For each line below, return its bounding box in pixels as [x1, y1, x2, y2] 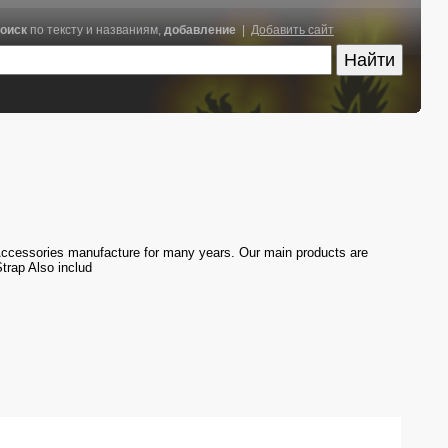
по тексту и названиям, [26, 24, 164, 36]
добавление [163, 24, 236, 36]
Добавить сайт [250, 24, 334, 36]
